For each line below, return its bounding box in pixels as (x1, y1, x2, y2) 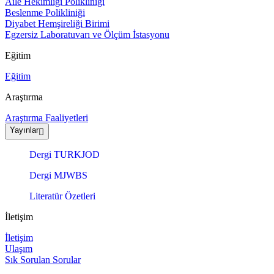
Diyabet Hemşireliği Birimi (5, 18, 109, 29)
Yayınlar (10, 125, 39, 135)
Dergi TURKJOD (29, 149, 100, 160)
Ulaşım (5, 243, 32, 254)
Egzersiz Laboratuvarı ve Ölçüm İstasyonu (5, 29, 169, 40)
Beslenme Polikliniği (5, 7, 85, 18)
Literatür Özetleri (29, 191, 95, 202)
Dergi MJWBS (29, 170, 87, 181)
